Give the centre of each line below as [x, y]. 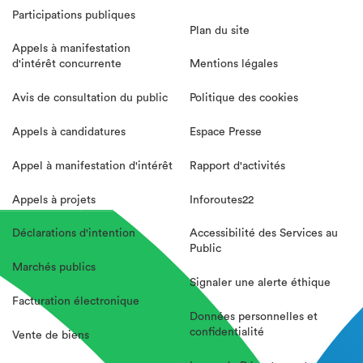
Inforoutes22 [222, 200]
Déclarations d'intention [74, 234]
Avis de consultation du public [90, 98]
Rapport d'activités [237, 166]
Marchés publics [54, 268]
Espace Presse [226, 132]
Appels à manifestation [71, 49]
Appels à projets [54, 200]
